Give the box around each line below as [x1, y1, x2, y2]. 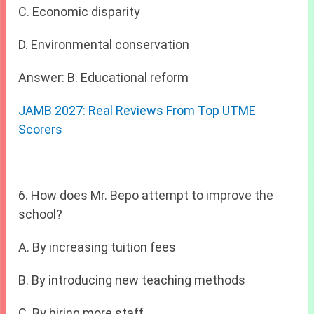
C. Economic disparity [18, 4, 141, 20]
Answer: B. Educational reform [18, 70, 189, 86]
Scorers [18, 122, 63, 137]
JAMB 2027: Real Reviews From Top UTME [18, 103, 257, 118]
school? [18, 207, 63, 222]
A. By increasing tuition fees [18, 240, 177, 255]
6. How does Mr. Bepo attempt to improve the [18, 188, 274, 203]
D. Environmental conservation [18, 37, 190, 53]
